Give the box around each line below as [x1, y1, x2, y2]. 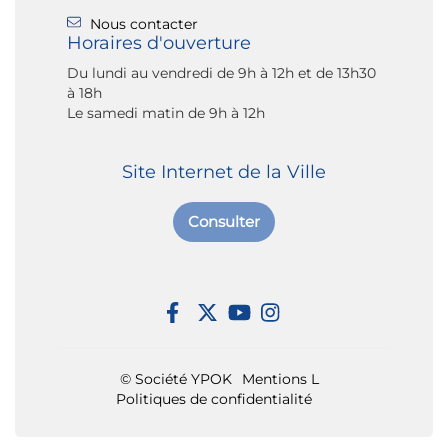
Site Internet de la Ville [122, 160, 326, 183]
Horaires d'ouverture [67, 31, 251, 54]
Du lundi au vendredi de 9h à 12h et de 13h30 [67, 63, 376, 82]
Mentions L [241, 369, 319, 388]
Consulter [188, 212, 260, 232]
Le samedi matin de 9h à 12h [67, 103, 265, 122]
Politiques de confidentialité [116, 389, 312, 408]
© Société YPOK [119, 369, 232, 388]
